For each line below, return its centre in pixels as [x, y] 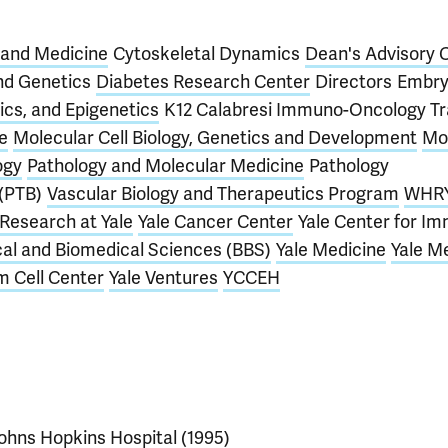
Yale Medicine [331, 249]
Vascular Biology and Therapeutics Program [223, 193]
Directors [353, 81]
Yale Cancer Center [215, 221]
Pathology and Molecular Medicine [165, 165]
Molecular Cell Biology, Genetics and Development [215, 137]
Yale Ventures [163, 277]
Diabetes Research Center [203, 81]
